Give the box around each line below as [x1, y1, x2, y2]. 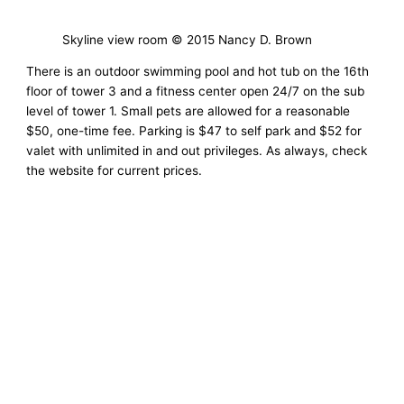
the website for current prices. [26, 163, 203, 179]
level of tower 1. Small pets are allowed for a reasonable [26, 104, 351, 119]
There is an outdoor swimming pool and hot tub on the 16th [26, 64, 370, 79]
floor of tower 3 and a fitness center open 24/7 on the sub [26, 84, 365, 99]
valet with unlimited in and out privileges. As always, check [26, 143, 368, 159]
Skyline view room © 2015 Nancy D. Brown [62, 32, 313, 47]
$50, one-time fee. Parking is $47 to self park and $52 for [26, 124, 363, 139]
